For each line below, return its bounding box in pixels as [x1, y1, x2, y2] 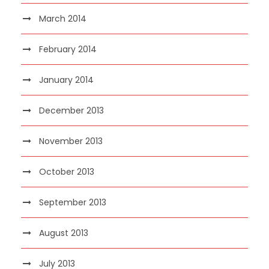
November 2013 [39, 134, 103, 147]
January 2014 [39, 73, 94, 86]
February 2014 [39, 43, 97, 55]
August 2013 [39, 226, 88, 239]
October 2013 [39, 165, 94, 178]
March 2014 [39, 12, 86, 25]
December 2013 [39, 104, 104, 116]
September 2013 [39, 196, 106, 208]
